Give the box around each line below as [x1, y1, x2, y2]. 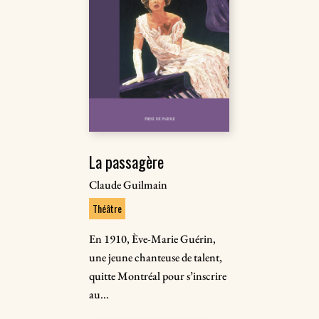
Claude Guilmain [89, 177, 168, 193]
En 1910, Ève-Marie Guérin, [89, 231, 216, 247]
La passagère [89, 150, 164, 174]
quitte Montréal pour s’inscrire [89, 268, 227, 284]
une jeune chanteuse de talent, [89, 250, 223, 266]
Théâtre [93, 201, 122, 216]
